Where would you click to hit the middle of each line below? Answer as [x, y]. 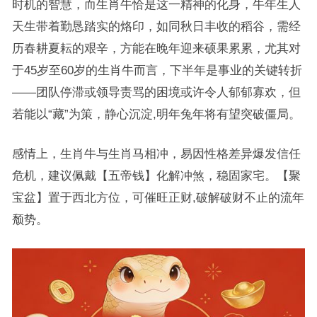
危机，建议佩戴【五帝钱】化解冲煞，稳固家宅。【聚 [156, 175]
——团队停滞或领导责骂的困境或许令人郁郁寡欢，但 [156, 92]
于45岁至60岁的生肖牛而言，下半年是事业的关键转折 [157, 70]
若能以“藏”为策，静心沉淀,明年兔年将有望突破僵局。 [156, 114]
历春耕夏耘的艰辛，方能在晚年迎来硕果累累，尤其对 [156, 48]
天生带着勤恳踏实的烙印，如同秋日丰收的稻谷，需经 [156, 26]
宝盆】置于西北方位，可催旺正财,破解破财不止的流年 [158, 197]
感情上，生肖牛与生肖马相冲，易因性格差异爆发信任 [156, 154]
